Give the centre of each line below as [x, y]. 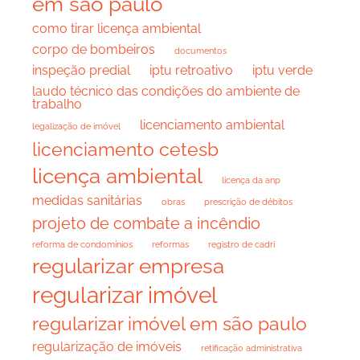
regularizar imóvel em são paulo [170, 324]
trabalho [57, 104]
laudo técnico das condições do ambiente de [166, 92]
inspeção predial [81, 71]
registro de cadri [241, 245]
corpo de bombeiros [94, 50]
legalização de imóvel [76, 127]
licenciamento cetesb [125, 149]
